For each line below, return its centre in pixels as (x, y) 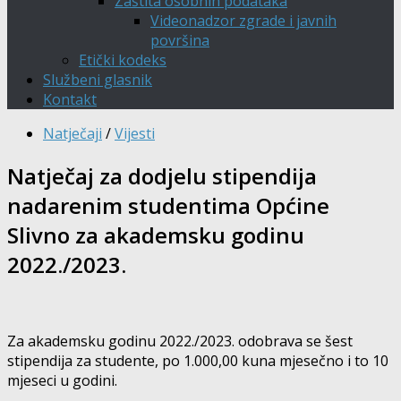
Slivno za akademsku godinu (156, 235)
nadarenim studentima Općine (168, 205)
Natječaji (73, 133)
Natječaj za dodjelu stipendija (162, 175)
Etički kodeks (123, 60)
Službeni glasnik (98, 80)
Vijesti (135, 133)
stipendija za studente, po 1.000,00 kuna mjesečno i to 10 (198, 360)
